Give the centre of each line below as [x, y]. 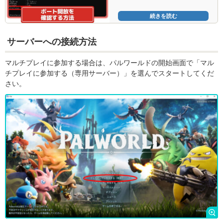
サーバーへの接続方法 [52, 42]
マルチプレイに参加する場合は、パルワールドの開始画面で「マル [110, 63]
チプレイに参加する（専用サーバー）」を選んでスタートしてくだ [110, 73]
